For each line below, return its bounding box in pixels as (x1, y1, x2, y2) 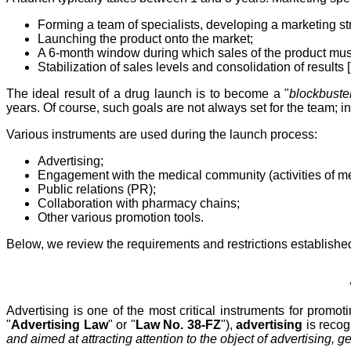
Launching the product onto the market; (38, 31, 253, 45)
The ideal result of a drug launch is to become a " (6, 86, 290, 100)
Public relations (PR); (38, 182, 156, 196)
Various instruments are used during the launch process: (6, 127, 317, 141)
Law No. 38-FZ (135, 318, 221, 332)
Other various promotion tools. (38, 210, 204, 224)
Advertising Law (11, 318, 108, 332)
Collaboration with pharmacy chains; (38, 196, 240, 210)
